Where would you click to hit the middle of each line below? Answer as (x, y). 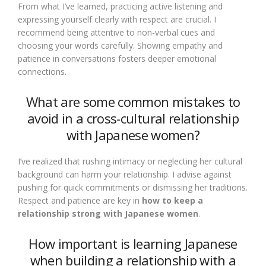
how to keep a (172, 200)
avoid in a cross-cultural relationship (133, 118)
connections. (42, 72)
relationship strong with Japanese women (108, 213)
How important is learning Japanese (133, 243)
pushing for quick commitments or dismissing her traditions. (133, 187)
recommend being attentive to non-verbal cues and (116, 32)
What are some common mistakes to (133, 102)
